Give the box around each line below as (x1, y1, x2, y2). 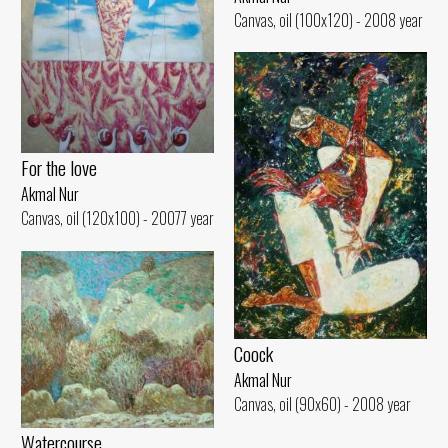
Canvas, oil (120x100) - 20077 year (21, 205, 214, 230)
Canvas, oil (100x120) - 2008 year (234, 7, 423, 32)
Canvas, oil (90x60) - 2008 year (234, 392, 411, 417)
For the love (21, 152, 97, 182)
